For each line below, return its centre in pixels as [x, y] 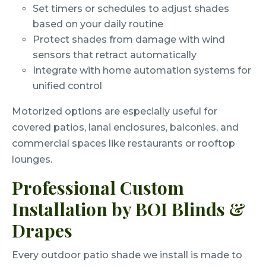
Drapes [42, 231]
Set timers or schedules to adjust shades [131, 9]
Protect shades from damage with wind [129, 40]
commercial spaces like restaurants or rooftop [123, 144]
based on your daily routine [98, 24]
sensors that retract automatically [115, 55]
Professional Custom [98, 188]
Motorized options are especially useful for [115, 112]
